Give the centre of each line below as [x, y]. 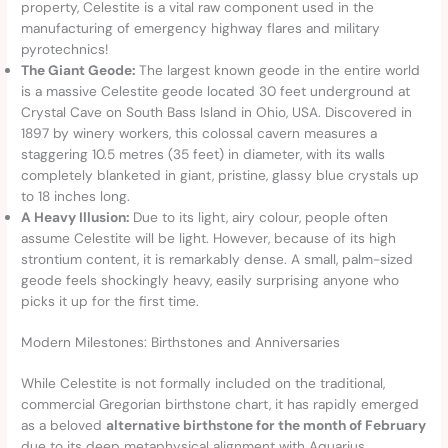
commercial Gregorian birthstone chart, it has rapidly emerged [220, 404]
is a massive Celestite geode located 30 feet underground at [216, 90]
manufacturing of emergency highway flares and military [201, 27]
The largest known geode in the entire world [278, 69]
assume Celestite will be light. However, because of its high [209, 237]
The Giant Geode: [78, 69]
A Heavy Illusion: [75, 216]
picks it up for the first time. [110, 300]
